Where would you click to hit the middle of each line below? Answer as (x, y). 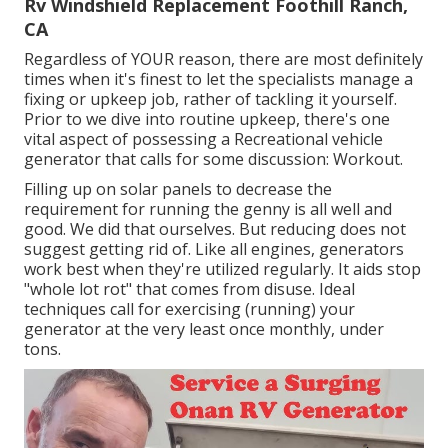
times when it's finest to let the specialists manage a (218, 78)
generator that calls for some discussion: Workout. (213, 158)
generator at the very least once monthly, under (204, 328)
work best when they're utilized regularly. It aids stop (222, 268)
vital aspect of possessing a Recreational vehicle (203, 138)
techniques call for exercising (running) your (189, 308)
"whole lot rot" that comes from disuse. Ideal (189, 288)
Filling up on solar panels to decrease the (178, 188)
